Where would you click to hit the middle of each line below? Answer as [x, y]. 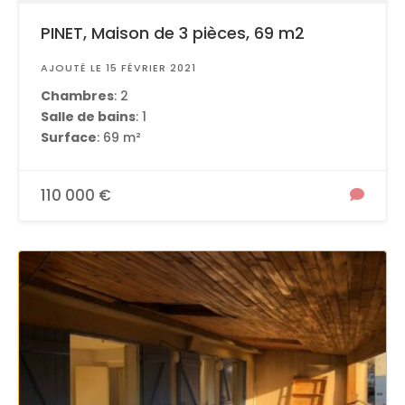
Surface [69, 137]
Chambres [77, 96]
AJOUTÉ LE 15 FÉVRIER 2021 [118, 68]
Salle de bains [88, 117]
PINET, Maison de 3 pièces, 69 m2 [173, 33]
